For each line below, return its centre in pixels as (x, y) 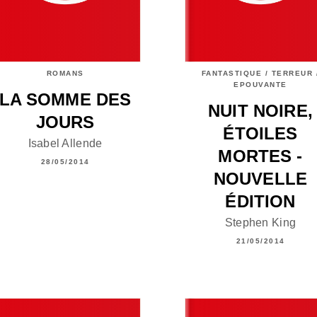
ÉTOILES (260, 133)
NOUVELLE (260, 178)
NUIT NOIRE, (260, 110)
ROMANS (65, 73)
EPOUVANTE (260, 84)
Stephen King (260, 223)
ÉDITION (260, 201)
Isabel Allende (65, 144)
